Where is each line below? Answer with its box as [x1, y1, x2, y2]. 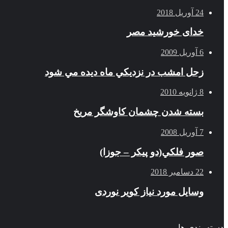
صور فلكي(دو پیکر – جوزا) [100, 146, 204, 157]
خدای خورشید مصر [127, 26, 204, 38]
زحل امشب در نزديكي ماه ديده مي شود [45, 66, 204, 77]
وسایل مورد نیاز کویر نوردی [95, 186, 204, 197]
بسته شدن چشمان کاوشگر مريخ [73, 106, 204, 118]
